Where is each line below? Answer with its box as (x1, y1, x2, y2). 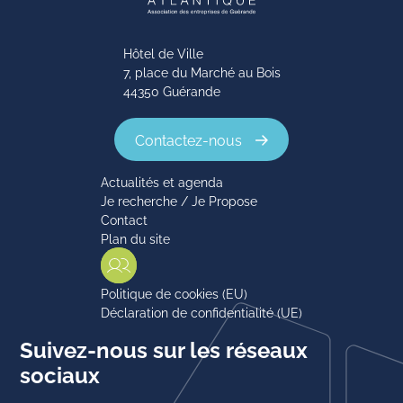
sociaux (20, 359, 101, 389)
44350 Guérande (122, 82, 220, 100)
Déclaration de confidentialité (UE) (101, 303, 302, 321)
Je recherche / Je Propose (101, 192, 257, 210)
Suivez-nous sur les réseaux (20, 334, 309, 363)
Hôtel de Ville (122, 44, 203, 62)
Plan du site (101, 229, 170, 247)
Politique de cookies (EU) (101, 284, 247, 302)
